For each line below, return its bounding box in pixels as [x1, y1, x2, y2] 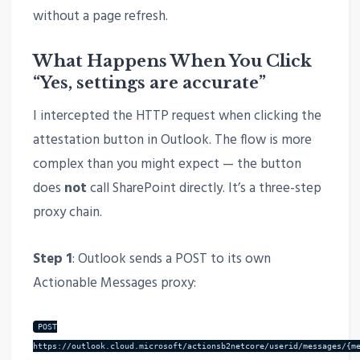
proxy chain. [32, 202, 102, 224]
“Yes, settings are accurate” [32, 72, 266, 93]
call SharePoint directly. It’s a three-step [86, 178, 321, 200]
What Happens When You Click [32, 50, 312, 72]
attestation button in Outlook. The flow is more [32, 129, 312, 152]
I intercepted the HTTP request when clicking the [32, 105, 321, 128]
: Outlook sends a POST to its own [72, 247, 271, 270]
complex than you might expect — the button [32, 153, 301, 176]
